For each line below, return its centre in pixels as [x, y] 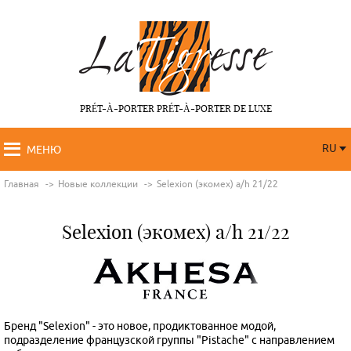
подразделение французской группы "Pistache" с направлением [169, 340]
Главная [22, 184]
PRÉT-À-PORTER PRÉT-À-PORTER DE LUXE [175, 108]
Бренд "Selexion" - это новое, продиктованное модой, [140, 326]
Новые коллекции [98, 184]
